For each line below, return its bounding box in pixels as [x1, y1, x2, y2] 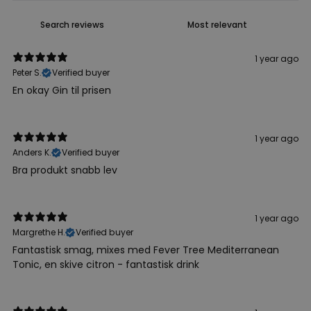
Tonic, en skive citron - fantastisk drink [12, 257, 199, 271]
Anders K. [12, 146, 51, 158]
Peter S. [12, 66, 42, 78]
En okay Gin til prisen [12, 83, 111, 97]
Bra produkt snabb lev [12, 162, 117, 177]
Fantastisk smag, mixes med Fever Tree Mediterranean [12, 242, 279, 257]
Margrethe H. [12, 226, 65, 238]
